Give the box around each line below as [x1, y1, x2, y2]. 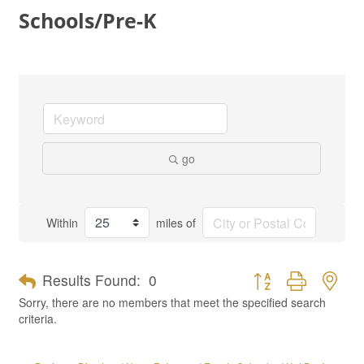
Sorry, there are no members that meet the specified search [19, 294, 326, 310]
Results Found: [42, 270, 141, 290]
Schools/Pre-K [19, 6, 157, 34]
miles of [155, 214, 196, 231]
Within [45, 214, 78, 231]
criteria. [19, 310, 57, 327]
